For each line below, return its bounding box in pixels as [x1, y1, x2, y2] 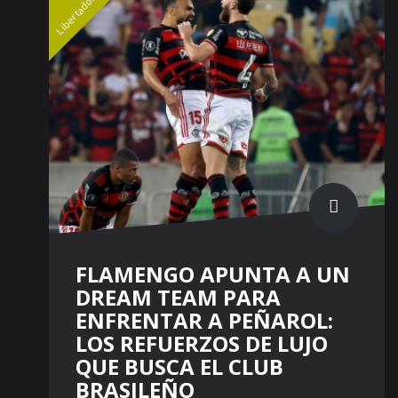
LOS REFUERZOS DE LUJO [76, 328, 328, 358]
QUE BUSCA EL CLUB [76, 351, 283, 381]
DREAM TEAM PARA [76, 282, 281, 312]
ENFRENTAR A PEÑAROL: [76, 305, 333, 335]
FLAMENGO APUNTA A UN [76, 259, 350, 289]
